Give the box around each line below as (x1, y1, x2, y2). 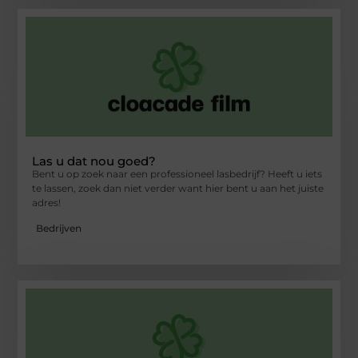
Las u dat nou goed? (32, 153, 157, 169)
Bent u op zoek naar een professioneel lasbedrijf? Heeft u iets (32, 168, 323, 181)
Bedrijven (36, 222, 82, 235)
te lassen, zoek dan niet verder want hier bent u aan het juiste (32, 182, 324, 195)
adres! (32, 197, 62, 209)
